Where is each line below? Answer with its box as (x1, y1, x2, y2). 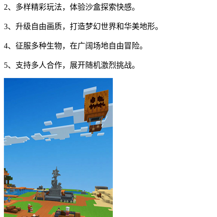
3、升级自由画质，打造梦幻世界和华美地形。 (4, 22, 163, 31)
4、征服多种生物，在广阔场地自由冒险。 (4, 42, 147, 50)
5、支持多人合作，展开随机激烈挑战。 (4, 61, 139, 70)
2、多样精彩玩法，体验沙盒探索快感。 (4, 3, 139, 12)
